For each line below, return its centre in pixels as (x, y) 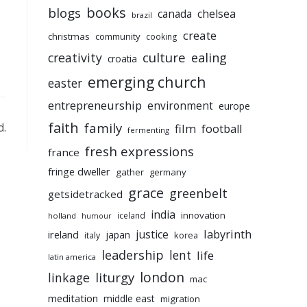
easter (65, 84)
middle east (129, 299)
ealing (209, 58)
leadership (133, 255)
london (162, 278)
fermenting (148, 130)
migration (180, 299)
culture (164, 58)
